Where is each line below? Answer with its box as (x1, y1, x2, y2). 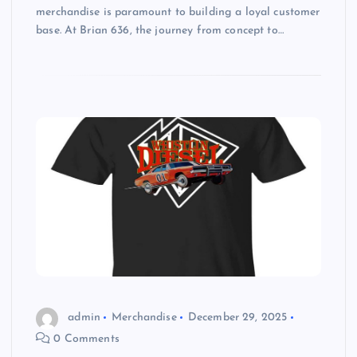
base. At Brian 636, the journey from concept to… (36, 25, 284, 37)
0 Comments (50, 332, 120, 345)
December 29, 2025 (187, 312, 288, 324)
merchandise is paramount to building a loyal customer (36, 6, 320, 19)
